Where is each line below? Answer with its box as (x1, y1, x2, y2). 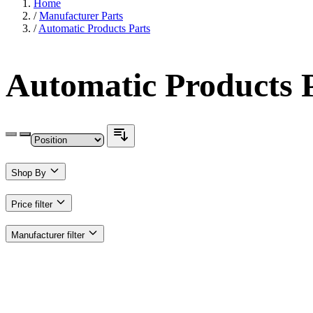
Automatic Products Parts (38, 22, 150, 34)
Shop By (11, 168, 49, 179)
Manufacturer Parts (39, 10, 123, 22)
